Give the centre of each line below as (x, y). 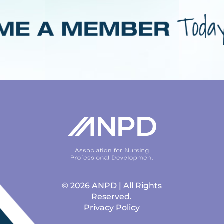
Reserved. (112, 197)
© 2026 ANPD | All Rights (112, 186)
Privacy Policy (112, 208)
